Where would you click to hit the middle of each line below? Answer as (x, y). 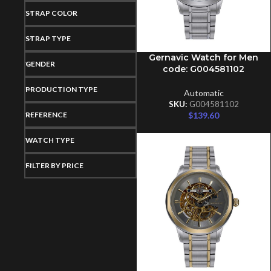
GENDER (41, 64)
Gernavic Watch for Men (204, 58)
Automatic (204, 93)
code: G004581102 (204, 69)
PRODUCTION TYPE (62, 90)
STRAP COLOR (52, 13)
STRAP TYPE (48, 39)
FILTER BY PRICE (55, 166)
